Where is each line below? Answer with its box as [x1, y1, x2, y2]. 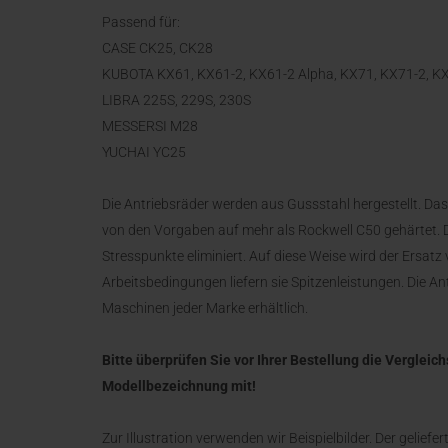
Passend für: [102, 14, 180, 30]
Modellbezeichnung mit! [102, 378, 256, 394]
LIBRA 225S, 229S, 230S [102, 92, 251, 108]
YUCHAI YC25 [102, 144, 186, 160]
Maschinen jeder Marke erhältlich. [102, 300, 308, 316]
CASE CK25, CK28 [102, 40, 213, 56]
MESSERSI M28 [102, 118, 198, 134]
